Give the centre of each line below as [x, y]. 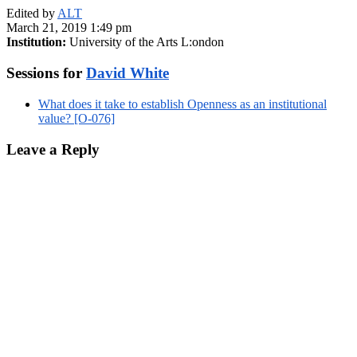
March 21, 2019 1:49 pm [69, 28]
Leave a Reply [53, 149]
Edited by [32, 14]
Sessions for [46, 73]
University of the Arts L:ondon [145, 42]
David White [127, 73]
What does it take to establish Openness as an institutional [182, 104]
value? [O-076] [76, 118]
